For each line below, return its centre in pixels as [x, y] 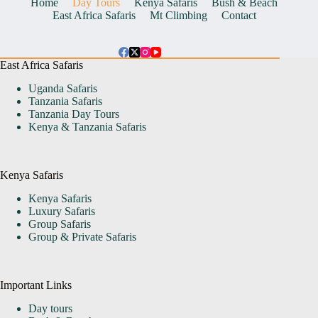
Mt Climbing [178, 16]
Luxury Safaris [62, 211]
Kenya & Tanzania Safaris [87, 127]
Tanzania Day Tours [74, 114]
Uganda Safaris [63, 89]
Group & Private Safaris [82, 236]
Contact [238, 16]
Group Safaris [60, 224]
